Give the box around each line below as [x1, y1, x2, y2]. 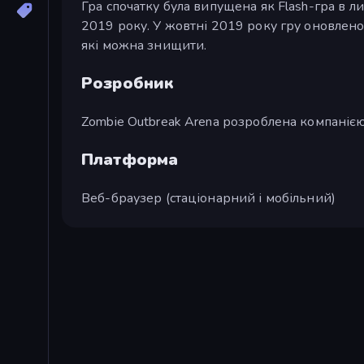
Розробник [81, 71, 175, 94]
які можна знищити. [81, 36, 207, 54]
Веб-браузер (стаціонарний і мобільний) [81, 188, 336, 207]
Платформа [81, 148, 179, 171]
